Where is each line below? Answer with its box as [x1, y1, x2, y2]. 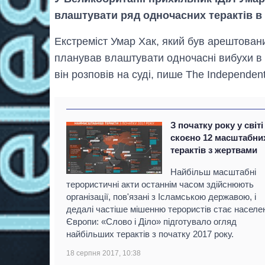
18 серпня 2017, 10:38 [66, 248, 141, 257]
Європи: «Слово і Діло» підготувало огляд [66, 216, 237, 227]
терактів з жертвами [170, 144, 258, 155]
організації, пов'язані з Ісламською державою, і [66, 191, 256, 202]
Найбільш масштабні [170, 166, 257, 177]
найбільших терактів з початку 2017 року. [66, 228, 234, 239]
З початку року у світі [170, 119, 264, 130]
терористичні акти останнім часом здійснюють [66, 179, 254, 189]
